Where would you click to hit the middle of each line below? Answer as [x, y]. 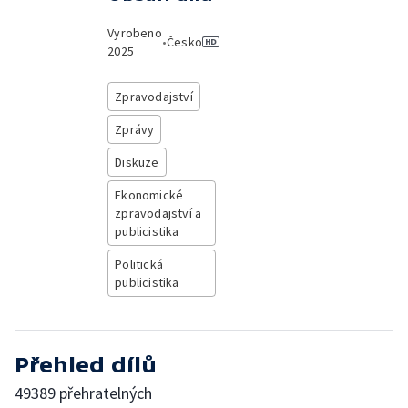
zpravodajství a [158, 213]
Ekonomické [149, 195]
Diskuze [137, 162]
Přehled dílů [86, 365]
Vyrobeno [135, 33]
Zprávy [135, 129]
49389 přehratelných [83, 393]
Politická [139, 264]
